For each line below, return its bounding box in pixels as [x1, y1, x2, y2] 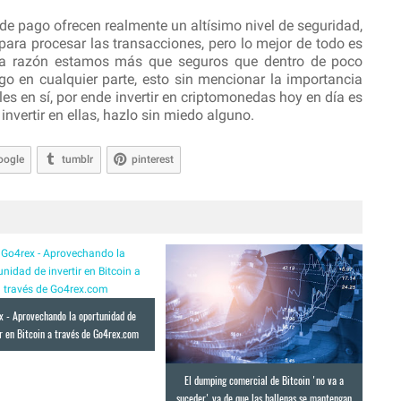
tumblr [62, 153, 94, 166]
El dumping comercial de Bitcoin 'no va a [184, 372, 345, 388]
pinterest [131, 153, 174, 166]
